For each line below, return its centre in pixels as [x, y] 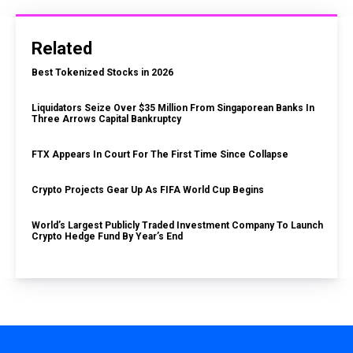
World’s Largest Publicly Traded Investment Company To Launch [177, 226]
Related [62, 49]
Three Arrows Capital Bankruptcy [108, 119]
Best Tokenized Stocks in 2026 [102, 73]
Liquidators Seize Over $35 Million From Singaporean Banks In [173, 108]
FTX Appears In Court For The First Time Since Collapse [160, 155]
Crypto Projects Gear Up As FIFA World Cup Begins [148, 190]
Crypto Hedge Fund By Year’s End [107, 237]
